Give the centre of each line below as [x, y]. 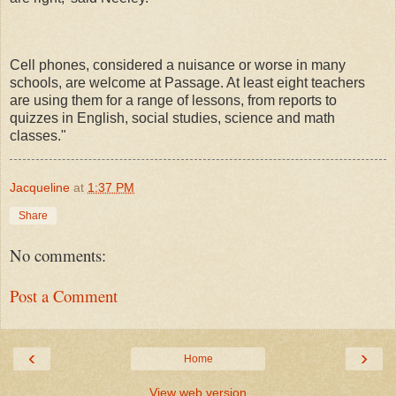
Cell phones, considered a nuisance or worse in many [178, 65]
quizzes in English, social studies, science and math [172, 118]
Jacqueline [40, 187]
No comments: [58, 255]
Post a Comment [64, 296]
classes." [38, 136]
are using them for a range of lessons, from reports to [173, 101]
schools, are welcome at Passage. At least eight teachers [187, 83]
